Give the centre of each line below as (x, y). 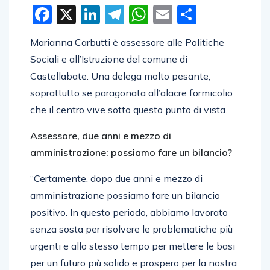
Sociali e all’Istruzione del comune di (109, 59)
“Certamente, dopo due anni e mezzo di (116, 178)
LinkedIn (138, 14)
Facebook (96, 14)
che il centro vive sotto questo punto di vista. (129, 109)
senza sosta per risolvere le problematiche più (131, 229)
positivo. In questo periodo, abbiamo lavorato (129, 212)
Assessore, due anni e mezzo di (101, 135)
